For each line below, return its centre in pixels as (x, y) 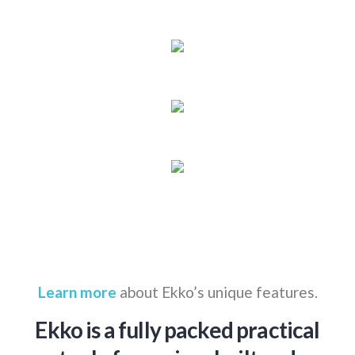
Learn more (77, 292)
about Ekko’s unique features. (217, 292)
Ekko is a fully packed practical (177, 330)
